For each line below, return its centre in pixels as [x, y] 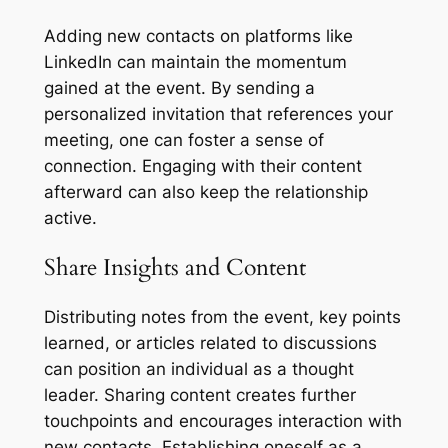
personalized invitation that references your [218, 113]
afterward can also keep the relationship [205, 191]
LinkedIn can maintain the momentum [195, 61]
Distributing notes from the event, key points [222, 317]
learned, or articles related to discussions [210, 343]
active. [70, 217]
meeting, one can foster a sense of [183, 139]
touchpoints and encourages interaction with [222, 421]
